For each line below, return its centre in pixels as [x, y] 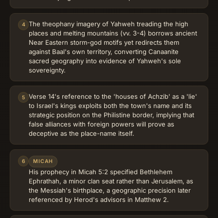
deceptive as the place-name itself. [82, 134]
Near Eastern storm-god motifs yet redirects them [104, 42]
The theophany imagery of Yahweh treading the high [109, 24]
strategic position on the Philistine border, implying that [111, 115]
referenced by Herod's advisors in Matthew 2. [99, 199]
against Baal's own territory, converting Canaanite [104, 51]
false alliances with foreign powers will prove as [101, 124]
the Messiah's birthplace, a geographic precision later [110, 190]
